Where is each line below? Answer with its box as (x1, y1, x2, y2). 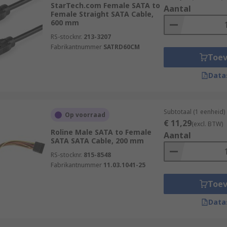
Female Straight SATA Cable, (50, 9, 154, 19)
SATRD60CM (103, 43, 140, 51)
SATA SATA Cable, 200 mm (50, 136, 144, 145)
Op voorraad (64, 110, 105, 119)
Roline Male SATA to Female (50, 127, 152, 137)
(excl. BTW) (191, 120, 223, 128)
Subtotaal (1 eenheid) (163, 107, 225, 116)
